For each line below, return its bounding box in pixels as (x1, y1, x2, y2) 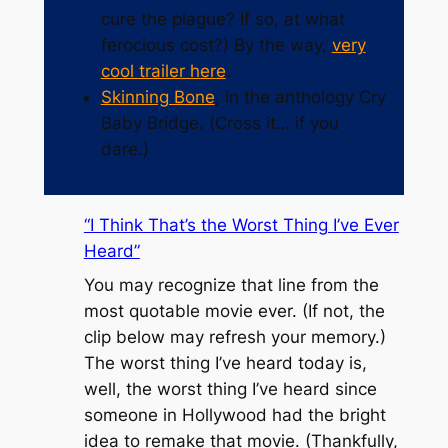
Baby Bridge (100, 112, 199, 133)
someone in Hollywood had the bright (83, 405, 386, 426)
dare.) (100, 138, 149, 159)
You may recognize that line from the (83, 275, 379, 296)
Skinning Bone (100, 86, 215, 107)
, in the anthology (214, 86, 359, 107)
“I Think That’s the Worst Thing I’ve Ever (83, 215, 399, 236)
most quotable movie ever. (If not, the (83, 301, 385, 322)
